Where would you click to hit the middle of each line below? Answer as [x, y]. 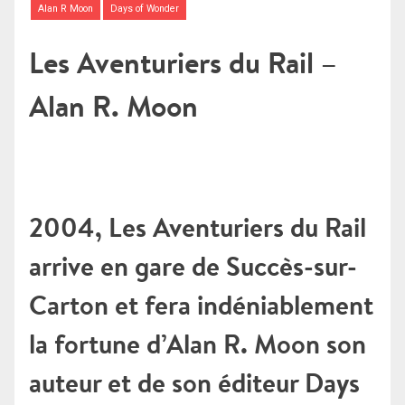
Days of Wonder [144, 9]
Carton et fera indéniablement [201, 305]
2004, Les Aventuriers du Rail [198, 227]
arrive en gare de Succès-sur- [193, 266]
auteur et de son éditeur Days [194, 382]
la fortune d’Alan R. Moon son [198, 344]
